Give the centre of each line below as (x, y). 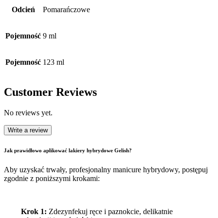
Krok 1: (34, 212)
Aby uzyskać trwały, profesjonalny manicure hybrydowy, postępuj (106, 170)
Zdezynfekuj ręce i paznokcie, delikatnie (109, 212)
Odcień (23, 10)
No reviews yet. (28, 113)
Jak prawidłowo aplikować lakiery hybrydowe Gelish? (68, 151)
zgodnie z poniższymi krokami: (52, 179)
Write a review (28, 130)
